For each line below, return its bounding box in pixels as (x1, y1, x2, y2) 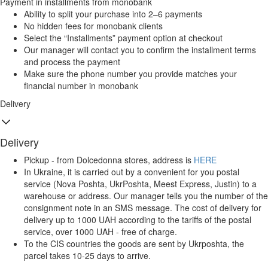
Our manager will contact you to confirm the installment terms (24, 44, 256, 56)
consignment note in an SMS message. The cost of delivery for (24, 202, 261, 214)
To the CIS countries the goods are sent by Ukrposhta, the (24, 237, 244, 250)
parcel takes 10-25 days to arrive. (24, 249, 151, 262)
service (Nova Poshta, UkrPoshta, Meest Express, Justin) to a (24, 178, 257, 190)
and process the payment (24, 56, 120, 68)
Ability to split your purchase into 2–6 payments (24, 8, 202, 20)
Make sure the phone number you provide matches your (24, 68, 237, 80)
